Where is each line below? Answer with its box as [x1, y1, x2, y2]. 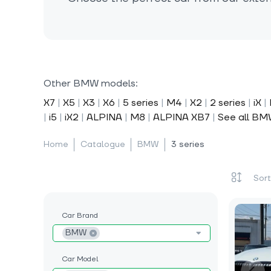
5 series [123, 97, 158, 109]
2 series [210, 97, 246, 109]
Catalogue [80, 139, 125, 150]
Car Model [62, 255, 98, 264]
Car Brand [62, 211, 98, 220]
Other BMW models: [44, 77, 138, 90]
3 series [171, 139, 204, 150]
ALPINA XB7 [153, 111, 210, 123]
